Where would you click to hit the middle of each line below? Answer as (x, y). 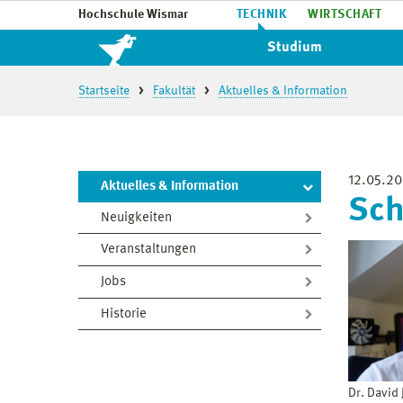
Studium (295, 48)
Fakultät (174, 91)
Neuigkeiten (136, 218)
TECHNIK (262, 14)
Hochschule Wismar (133, 14)
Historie (124, 314)
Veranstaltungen (148, 250)
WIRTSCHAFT (345, 14)
